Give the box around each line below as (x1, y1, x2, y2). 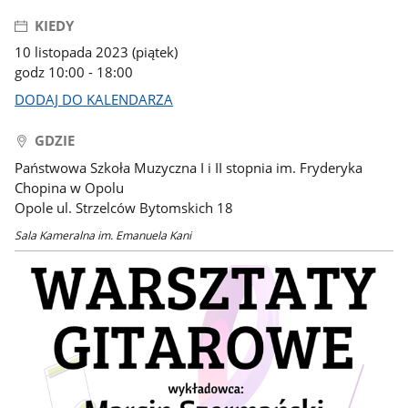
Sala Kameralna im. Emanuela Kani (15, 227, 192, 243)
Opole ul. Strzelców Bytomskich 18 (15, 198, 234, 217)
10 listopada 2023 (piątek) (15, 43, 178, 62)
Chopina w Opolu (15, 178, 125, 197)
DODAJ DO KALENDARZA (15, 89, 174, 108)
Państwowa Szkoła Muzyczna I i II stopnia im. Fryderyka (15, 158, 363, 177)
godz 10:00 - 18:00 (15, 63, 134, 82)
